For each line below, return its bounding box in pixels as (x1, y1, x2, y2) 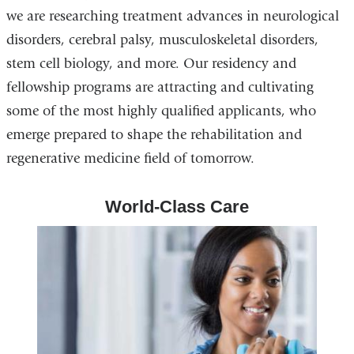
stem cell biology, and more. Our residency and (6, 55, 296, 72)
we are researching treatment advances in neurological (6, 7, 339, 24)
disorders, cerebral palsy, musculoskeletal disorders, (6, 31, 318, 48)
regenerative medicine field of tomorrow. (6, 149, 254, 167)
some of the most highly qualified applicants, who (6, 102, 316, 119)
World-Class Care (105, 196, 249, 217)
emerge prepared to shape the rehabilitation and (6, 126, 302, 143)
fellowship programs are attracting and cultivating (6, 78, 314, 96)
